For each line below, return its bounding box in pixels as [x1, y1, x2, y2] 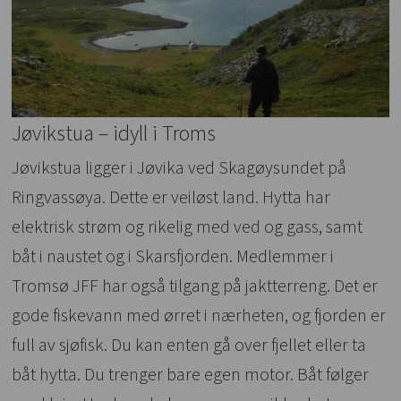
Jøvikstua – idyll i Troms [12, 117, 217, 149]
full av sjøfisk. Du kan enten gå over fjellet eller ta [12, 332, 367, 358]
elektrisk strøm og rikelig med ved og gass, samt [12, 214, 363, 240]
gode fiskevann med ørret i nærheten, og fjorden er [12, 303, 387, 328]
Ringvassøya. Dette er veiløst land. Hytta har [12, 184, 331, 210]
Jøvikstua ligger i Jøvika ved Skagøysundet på [12, 155, 347, 181]
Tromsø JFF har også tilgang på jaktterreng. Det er [12, 273, 379, 299]
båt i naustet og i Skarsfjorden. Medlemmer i [12, 243, 335, 269]
